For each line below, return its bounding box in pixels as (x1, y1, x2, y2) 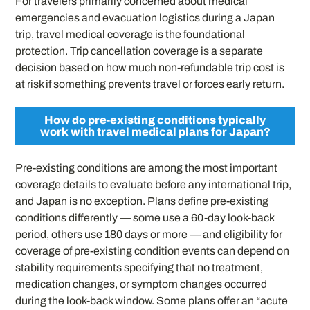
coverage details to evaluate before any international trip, (15, 178, 292, 190)
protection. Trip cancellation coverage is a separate (15, 45, 264, 57)
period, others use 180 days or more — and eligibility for (15, 228, 283, 240)
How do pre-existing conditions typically (44, 114, 266, 127)
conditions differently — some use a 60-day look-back (15, 211, 275, 224)
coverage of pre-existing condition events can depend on (15, 244, 290, 257)
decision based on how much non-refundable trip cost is (15, 62, 285, 74)
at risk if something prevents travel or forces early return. (15, 78, 285, 91)
